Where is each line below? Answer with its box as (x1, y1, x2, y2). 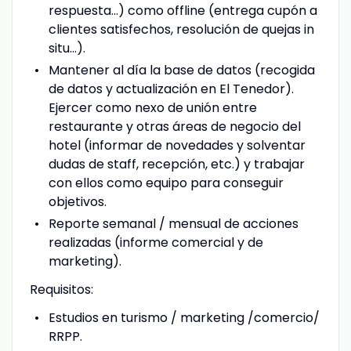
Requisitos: (29, 280, 93, 299)
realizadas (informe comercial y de (48, 233, 263, 251)
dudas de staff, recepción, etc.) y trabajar (48, 154, 305, 173)
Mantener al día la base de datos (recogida (48, 60, 315, 79)
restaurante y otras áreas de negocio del (48, 117, 301, 136)
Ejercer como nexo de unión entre (48, 98, 257, 117)
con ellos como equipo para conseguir (48, 173, 284, 192)
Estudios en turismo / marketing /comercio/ (48, 308, 320, 327)
